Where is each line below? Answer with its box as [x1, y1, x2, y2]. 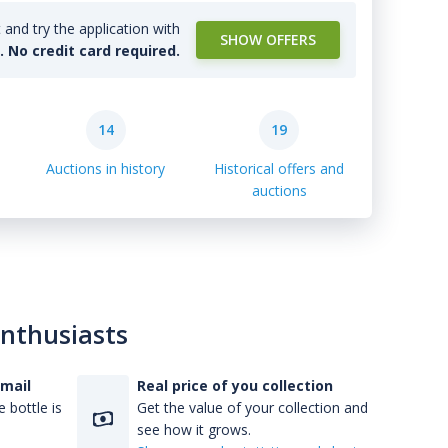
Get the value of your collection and [137, 398, 368, 417]
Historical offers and [214, 159, 345, 178]
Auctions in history [46, 159, 166, 178]
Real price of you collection [137, 376, 333, 395]
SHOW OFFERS [220, 30, 316, 49]
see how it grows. [137, 420, 251, 439]
